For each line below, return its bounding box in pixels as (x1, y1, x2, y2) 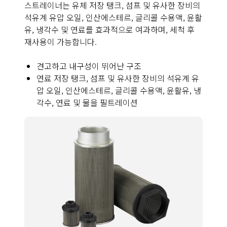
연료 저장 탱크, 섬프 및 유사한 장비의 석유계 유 (36, 71, 199, 84)
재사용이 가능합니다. (24, 35, 99, 48)
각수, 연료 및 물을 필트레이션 (36, 96, 138, 108)
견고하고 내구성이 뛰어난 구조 (36, 59, 141, 72)
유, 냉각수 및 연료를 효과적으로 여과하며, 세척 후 (24, 23, 195, 35)
